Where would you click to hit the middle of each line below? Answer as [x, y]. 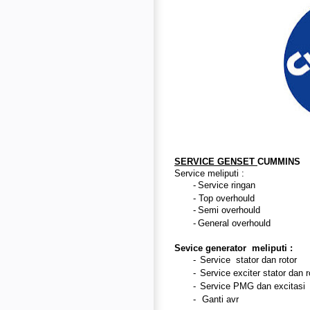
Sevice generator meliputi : [234, 248]
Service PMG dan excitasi [253, 286]
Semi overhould [229, 210]
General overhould [234, 224]
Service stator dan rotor [248, 260]
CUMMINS [279, 162]
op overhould [229, 199]
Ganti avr [220, 300]
